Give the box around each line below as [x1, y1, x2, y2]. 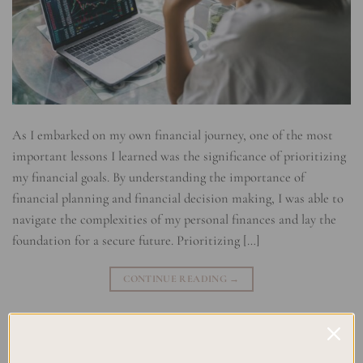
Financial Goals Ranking [53, 346, 172, 361]
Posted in [12, 329, 61, 344]
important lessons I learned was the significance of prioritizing [12, 148, 346, 165]
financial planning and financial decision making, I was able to [12, 190, 344, 207]
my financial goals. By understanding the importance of [12, 169, 305, 186]
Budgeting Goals [155, 329, 236, 344]
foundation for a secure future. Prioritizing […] [12, 233, 260, 250]
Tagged [117, 329, 155, 344]
